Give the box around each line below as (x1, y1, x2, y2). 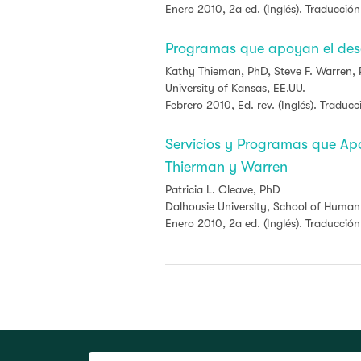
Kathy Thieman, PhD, (165, 64, 274, 77)
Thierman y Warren (165, 159, 288, 175)
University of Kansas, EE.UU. (165, 81, 305, 94)
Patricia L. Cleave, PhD (165, 183, 280, 196)
